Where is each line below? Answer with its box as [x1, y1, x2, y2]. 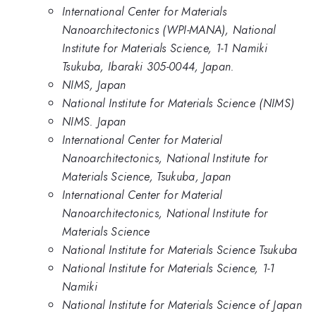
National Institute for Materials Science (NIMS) [62, 95, 295, 112]
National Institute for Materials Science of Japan [62, 296, 303, 314]
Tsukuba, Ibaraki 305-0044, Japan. [62, 58, 235, 75]
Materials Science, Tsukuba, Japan [62, 168, 231, 186]
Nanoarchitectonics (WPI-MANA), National [62, 21, 276, 39]
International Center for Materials [62, 3, 227, 20]
